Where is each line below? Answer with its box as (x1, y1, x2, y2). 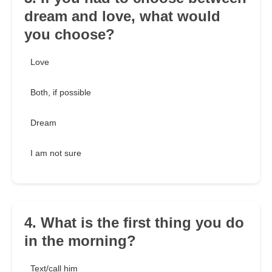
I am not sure (30, 148, 81, 158)
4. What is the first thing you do (24, 214, 244, 231)
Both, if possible (30, 87, 91, 98)
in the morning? (24, 233, 136, 250)
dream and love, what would (24, 8, 220, 25)
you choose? (24, 26, 115, 43)
